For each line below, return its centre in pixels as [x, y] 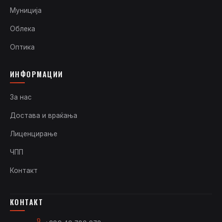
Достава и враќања [44, 116]
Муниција [26, 11]
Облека [23, 29]
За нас [21, 97]
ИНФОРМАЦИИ [37, 74]
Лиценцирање [34, 134]
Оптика [22, 47]
